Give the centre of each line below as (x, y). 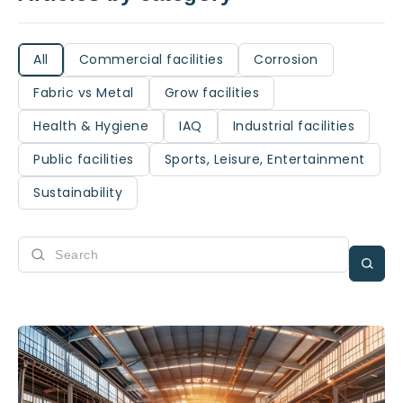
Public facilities (84, 159)
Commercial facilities (151, 59)
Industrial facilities (293, 126)
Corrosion (286, 59)
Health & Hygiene (91, 126)
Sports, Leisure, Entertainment (264, 159)
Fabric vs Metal (84, 93)
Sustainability (78, 193)
